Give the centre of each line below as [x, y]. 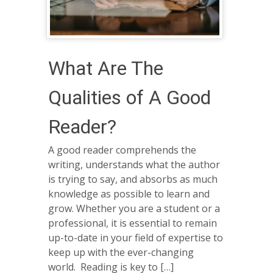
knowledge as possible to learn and [129, 193]
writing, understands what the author [134, 164]
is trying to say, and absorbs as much [133, 179]
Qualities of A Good [129, 98]
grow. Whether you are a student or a [134, 208]
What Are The [106, 69]
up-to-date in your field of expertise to [136, 237]
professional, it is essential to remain [133, 223]
